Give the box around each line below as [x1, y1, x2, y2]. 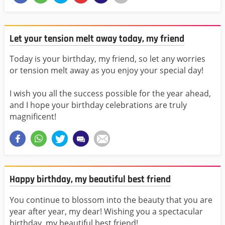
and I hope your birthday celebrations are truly [10, 99, 187, 111]
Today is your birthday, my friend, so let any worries [10, 53, 205, 65]
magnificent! [10, 111, 56, 123]
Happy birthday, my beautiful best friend [10, 173, 171, 186]
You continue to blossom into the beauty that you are [10, 194, 212, 205]
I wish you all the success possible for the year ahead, [10, 88, 211, 99]
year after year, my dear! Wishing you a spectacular [10, 205, 203, 217]
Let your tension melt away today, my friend [10, 33, 184, 46]
